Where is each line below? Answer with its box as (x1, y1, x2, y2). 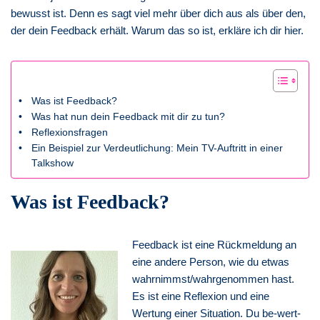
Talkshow (31, 157, 74, 169)
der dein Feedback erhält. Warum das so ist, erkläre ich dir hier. (11, 24, 306, 36)
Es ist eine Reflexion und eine (132, 289, 269, 302)
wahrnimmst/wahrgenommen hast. (132, 272, 294, 285)
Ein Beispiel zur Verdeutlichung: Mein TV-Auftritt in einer (31, 142, 283, 154)
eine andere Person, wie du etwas (132, 255, 289, 268)
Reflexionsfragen (31, 126, 108, 138)
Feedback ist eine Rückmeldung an (132, 238, 296, 251)
